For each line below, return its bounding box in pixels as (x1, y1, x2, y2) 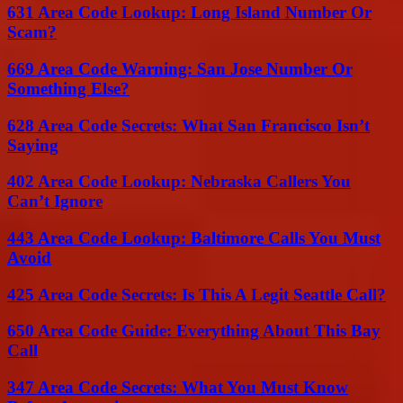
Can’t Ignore (7, 192, 103, 211)
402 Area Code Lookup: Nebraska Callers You (7, 172, 351, 192)
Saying (7, 135, 58, 155)
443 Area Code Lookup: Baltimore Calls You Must (7, 228, 381, 247)
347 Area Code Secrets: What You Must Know (7, 378, 348, 398)
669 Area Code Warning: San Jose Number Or (7, 58, 353, 78)
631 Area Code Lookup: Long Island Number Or (7, 3, 372, 22)
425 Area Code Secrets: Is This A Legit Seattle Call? (7, 284, 386, 304)
